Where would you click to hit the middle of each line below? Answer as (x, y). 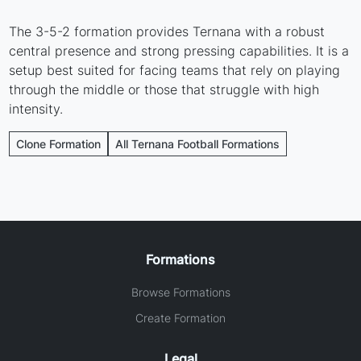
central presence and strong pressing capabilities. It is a (179, 50)
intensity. (36, 108)
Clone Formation (59, 143)
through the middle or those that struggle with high (164, 89)
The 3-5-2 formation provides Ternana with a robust (167, 31)
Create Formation (180, 317)
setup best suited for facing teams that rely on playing (175, 70)
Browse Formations (180, 292)
